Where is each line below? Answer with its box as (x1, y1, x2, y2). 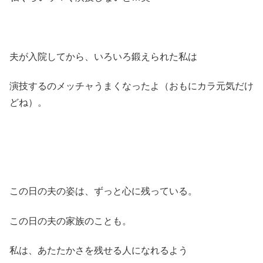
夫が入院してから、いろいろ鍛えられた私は (9, 51, 197, 62)
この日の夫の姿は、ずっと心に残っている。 (9, 186, 197, 197)
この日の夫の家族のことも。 (9, 215, 131, 226)
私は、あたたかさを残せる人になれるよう (9, 245, 188, 255)
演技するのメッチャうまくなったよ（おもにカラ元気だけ (9, 80, 254, 91)
